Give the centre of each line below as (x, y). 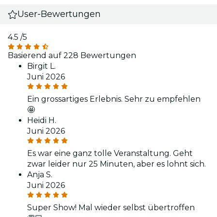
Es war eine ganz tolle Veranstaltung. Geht (110, 154)
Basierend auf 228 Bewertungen (72, 56)
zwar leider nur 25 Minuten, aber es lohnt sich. (116, 164)
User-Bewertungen (59, 14)
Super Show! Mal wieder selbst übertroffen (111, 208)
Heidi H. (42, 121)
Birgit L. (41, 66)
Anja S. (40, 175)
